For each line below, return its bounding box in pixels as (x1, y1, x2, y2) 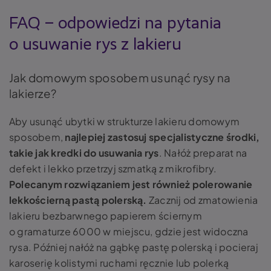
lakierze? (9, 87, 57, 100)
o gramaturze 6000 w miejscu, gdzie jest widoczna (9, 225, 249, 238)
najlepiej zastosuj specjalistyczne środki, (65, 131, 260, 143)
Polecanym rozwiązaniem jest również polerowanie (9, 178, 253, 191)
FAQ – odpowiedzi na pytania (9, 15, 221, 32)
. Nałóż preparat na (158, 146, 247, 159)
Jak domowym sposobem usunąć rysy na (9, 71, 231, 85)
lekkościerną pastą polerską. (9, 194, 147, 206)
